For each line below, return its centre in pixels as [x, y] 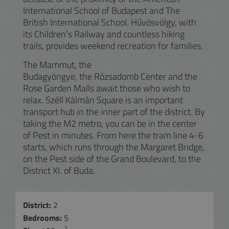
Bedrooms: [43, 217]
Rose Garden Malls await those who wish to [107, 88]
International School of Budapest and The [101, 10]
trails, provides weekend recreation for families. [113, 45]
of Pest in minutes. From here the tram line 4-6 [113, 135]
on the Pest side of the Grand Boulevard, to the [112, 158]
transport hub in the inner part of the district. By [114, 111]
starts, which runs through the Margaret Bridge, [114, 147]
